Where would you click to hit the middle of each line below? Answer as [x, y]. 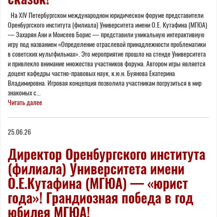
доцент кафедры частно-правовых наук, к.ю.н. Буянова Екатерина [91, 73]
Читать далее [25, 102]
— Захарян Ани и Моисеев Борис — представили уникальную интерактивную [106, 34]
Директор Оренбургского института [107, 154]
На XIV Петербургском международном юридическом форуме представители [106, 15]
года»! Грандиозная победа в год [101, 197]
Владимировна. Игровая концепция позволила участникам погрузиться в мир [105, 83]
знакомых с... [24, 93]
